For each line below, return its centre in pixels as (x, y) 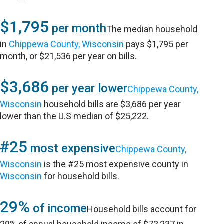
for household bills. (81, 176)
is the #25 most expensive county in (115, 164)
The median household (152, 29)
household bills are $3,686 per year (112, 104)
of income (59, 208)
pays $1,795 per (156, 44)
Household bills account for (142, 209)
